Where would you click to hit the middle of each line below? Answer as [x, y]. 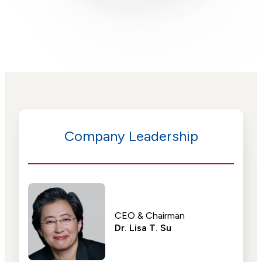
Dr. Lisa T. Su [143, 228]
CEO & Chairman [150, 216]
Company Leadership [131, 136]
